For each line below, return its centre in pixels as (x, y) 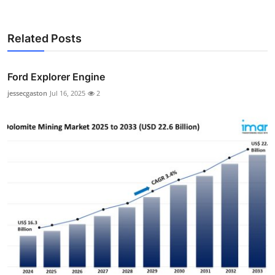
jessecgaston (27, 93)
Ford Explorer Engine (56, 76)
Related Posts (45, 38)
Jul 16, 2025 (68, 93)
